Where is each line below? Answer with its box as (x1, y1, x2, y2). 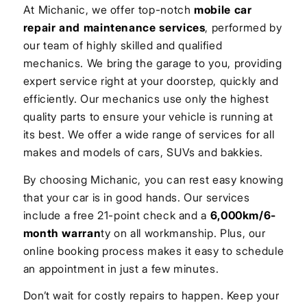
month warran (23, 225, 101, 240)
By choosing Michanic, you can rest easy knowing (23, 172, 284, 186)
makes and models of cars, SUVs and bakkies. (23, 145, 264, 159)
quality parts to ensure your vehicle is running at (23, 110, 273, 123)
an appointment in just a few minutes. (23, 261, 219, 275)
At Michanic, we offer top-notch (23, 3, 195, 16)
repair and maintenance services (23, 21, 206, 34)
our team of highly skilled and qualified (23, 38, 223, 52)
